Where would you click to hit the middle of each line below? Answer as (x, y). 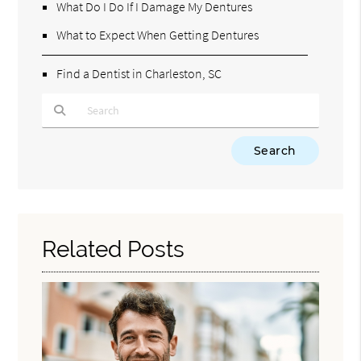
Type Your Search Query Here (111, 143)
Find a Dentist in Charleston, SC (139, 73)
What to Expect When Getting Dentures (158, 34)
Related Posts (114, 249)
